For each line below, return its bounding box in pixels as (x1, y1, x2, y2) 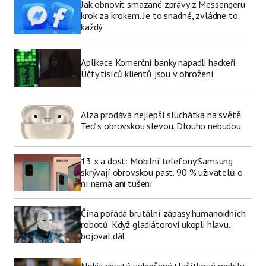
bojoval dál (81, 230, 125, 242)
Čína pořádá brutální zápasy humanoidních (81, 207, 246, 220)
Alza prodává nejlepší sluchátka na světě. (81, 108, 242, 121)
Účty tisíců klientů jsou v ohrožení (81, 67, 214, 80)
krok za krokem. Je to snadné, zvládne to (81, 9, 238, 22)
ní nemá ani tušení (81, 178, 153, 190)
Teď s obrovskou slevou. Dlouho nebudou (81, 119, 241, 132)
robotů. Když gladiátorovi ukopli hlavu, (81, 218, 230, 231)
